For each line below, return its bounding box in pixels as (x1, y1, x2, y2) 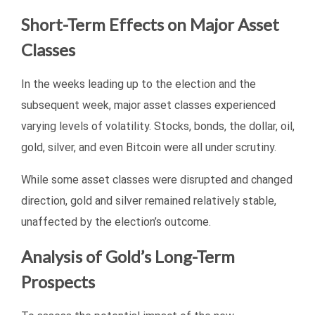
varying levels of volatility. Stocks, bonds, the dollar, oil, (21, 119, 295, 133)
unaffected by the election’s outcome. (21, 214, 211, 229)
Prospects (21, 271, 95, 292)
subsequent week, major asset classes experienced (21, 98, 276, 112)
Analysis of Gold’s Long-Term (21, 245, 235, 266)
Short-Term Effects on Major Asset (21, 13, 279, 34)
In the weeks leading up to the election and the (21, 77, 256, 91)
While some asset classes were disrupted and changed (21, 172, 292, 186)
